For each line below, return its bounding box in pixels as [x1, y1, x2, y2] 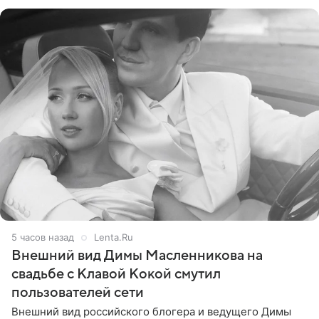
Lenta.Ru [94, 231, 133, 244]
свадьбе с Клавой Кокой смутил [11, 266, 221, 283]
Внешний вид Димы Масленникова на [11, 248, 263, 264]
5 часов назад [11, 231, 74, 244]
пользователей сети [11, 285, 144, 301]
